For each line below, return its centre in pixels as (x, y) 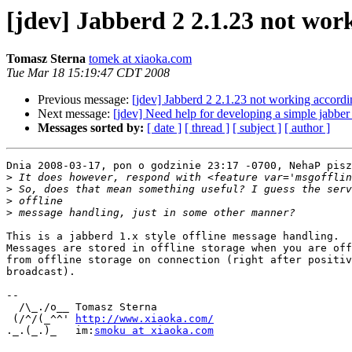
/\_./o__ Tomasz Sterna (82, 307)
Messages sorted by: (91, 128)
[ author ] (307, 128)
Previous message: (85, 100)
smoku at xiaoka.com (154, 331)
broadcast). (41, 272)
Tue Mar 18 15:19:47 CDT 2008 (88, 73)
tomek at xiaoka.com (140, 59)
